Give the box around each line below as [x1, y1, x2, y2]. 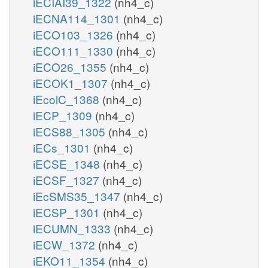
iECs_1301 [33, 139, 93, 156]
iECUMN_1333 [33, 220, 114, 236]
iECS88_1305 [33, 123, 108, 139]
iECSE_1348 [33, 155, 103, 172]
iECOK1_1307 [33, 74, 111, 91]
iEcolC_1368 [33, 90, 102, 107]
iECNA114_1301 [33, 10, 123, 26]
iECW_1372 [33, 236, 98, 252]
